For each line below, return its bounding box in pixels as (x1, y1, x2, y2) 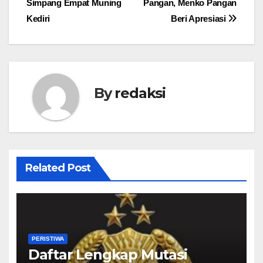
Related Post (25, 161, 90, 175)
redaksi (114, 84, 166, 102)
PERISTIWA (31, 235, 64, 242)
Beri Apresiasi (170, 13, 228, 23)
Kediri (26, 13, 50, 23)
